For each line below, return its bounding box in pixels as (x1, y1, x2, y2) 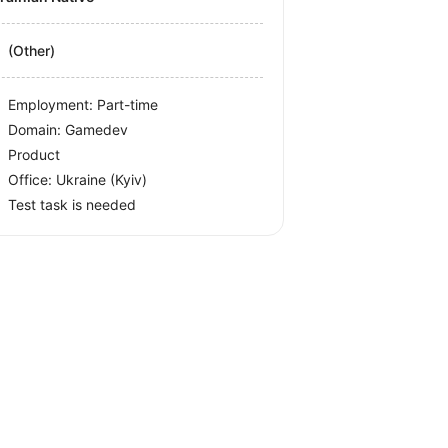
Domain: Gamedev (8, 121, 129, 139)
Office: (8, 171, 57, 189)
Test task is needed (8, 196, 137, 214)
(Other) (8, 42, 56, 60)
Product (8, 146, 61, 164)
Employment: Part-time (8, 96, 159, 114)
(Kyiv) (110, 171, 148, 189)
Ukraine (56, 171, 111, 189)
